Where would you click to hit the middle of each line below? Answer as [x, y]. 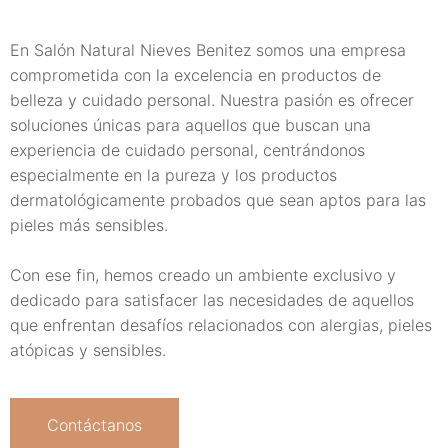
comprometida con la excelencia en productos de [195, 75]
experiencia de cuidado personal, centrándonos [187, 150]
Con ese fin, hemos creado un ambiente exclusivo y [203, 275]
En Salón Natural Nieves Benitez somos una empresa [208, 50]
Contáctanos [94, 425]
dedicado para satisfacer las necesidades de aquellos [212, 300]
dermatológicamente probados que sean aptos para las [218, 200]
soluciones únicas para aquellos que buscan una [190, 125]
